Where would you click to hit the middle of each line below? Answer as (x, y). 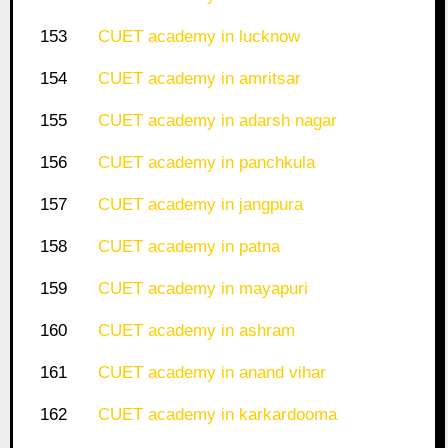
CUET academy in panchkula (206, 163)
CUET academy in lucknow (198, 37)
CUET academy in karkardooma (217, 415)
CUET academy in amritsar (199, 79)
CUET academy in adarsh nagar (217, 121)
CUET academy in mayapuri (202, 289)
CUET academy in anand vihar (211, 373)
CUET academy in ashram (196, 331)
